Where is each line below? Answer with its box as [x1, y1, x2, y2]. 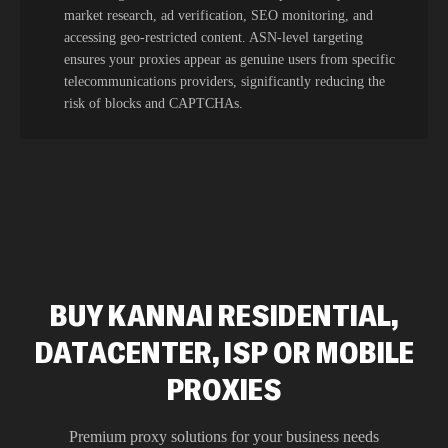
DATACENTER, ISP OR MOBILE [34, 333, 414, 371]
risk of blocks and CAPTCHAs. [64, 96, 243, 111]
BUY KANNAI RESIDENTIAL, [50, 296, 398, 334]
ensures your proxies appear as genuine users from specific [64, 52, 395, 67]
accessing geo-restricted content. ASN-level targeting [64, 30, 363, 45]
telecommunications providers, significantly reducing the [64, 74, 385, 89]
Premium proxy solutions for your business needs [69, 428, 379, 445]
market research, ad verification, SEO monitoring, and [64, 8, 373, 23]
